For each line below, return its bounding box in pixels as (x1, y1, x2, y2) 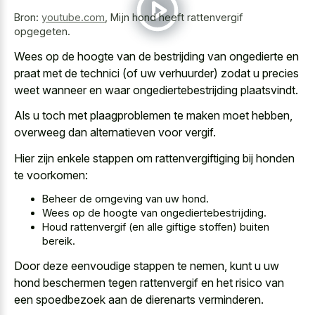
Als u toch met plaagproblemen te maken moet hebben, (14, 108, 292, 123)
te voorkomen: (14, 167, 88, 182)
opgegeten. (14, 25, 70, 38)
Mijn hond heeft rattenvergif (110, 11, 243, 24)
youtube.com (41, 11, 105, 24)
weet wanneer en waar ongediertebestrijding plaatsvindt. (14, 82, 298, 97)
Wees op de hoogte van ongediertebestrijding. (42, 207, 266, 219)
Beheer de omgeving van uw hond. (42, 193, 209, 205)
